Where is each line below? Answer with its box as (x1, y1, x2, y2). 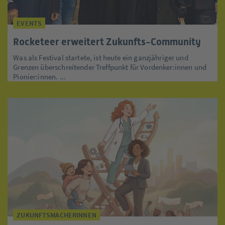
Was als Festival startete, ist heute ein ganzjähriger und (13, 53, 188, 63)
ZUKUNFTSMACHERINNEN (17, 210, 96, 219)
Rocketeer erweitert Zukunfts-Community (13, 36, 201, 48)
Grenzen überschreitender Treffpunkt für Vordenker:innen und (13, 62, 207, 72)
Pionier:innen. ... (13, 72, 66, 82)
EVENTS (17, 19, 42, 28)
